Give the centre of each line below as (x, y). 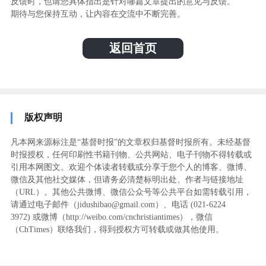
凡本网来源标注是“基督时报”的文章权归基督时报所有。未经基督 (130, 142)
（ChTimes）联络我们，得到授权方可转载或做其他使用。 (117, 229)
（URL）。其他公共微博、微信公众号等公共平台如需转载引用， (131, 192)
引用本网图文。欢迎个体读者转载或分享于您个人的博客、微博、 (131, 167)
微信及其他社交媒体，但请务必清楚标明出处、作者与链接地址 (127, 179)
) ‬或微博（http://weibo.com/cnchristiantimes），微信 (120, 217)
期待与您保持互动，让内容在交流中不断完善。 (98, 14)
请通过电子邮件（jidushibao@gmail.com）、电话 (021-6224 (118, 204)
